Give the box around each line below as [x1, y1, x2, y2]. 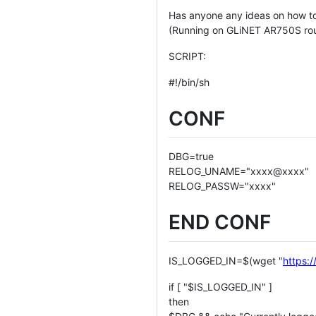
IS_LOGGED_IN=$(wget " [169, 254, 283, 267]
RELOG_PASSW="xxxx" [169, 180, 276, 193]
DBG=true [169, 150, 214, 163]
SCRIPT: [169, 49, 206, 62]
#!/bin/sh [169, 75, 209, 88]
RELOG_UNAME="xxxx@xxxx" [169, 165, 309, 178]
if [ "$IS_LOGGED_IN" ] [169, 280, 272, 293]
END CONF [169, 210, 271, 235]
